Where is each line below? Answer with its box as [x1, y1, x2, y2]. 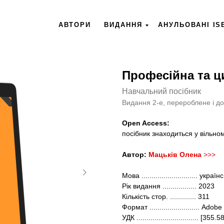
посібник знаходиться [122, 129, 194, 137]
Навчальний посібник [122, 87, 201, 95]
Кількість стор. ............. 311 [122, 192, 209, 200]
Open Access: [122, 119, 169, 127]
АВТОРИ [58, 21, 91, 28]
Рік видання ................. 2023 [122, 182, 214, 190]
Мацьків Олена [148, 150, 201, 158]
